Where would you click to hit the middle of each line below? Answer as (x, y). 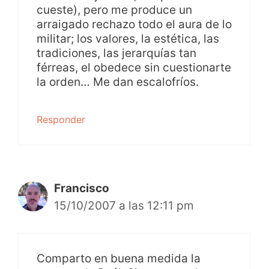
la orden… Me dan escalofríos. (118, 82)
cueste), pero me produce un (114, 10)
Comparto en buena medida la (119, 259)
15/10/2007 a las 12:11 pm (124, 205)
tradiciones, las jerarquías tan (116, 53)
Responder (61, 119)
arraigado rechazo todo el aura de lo (134, 24)
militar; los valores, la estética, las (128, 38)
